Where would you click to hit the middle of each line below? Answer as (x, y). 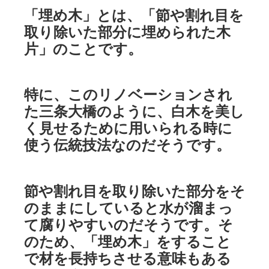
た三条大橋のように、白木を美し (134, 111)
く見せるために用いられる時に (128, 128)
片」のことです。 (83, 48)
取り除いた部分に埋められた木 (127, 32)
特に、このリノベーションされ (128, 95)
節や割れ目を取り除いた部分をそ (134, 191)
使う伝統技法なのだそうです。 (127, 145)
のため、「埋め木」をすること (128, 242)
